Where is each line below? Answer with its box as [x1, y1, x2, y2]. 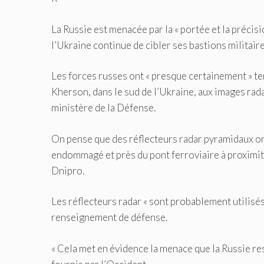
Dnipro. [51, 164, 84, 177]
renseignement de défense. [51, 211, 167, 224]
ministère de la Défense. [51, 101, 156, 114]
